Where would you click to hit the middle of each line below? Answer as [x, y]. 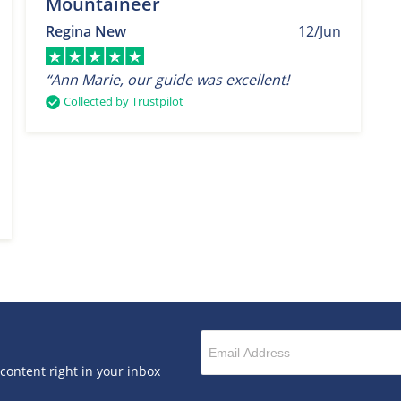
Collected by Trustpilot [123, 101]
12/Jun [320, 31]
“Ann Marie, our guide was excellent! [167, 79]
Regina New [85, 31]
